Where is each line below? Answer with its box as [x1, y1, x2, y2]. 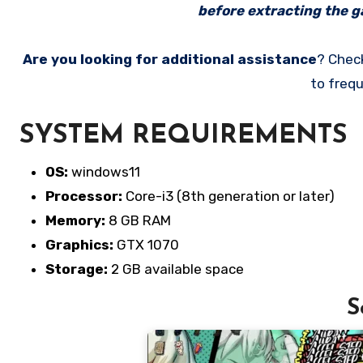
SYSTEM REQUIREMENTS [19, 123, 348, 149]
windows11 [68, 164, 140, 180]
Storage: [45, 261, 108, 277]
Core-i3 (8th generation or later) [122, 188, 335, 204]
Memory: [45, 212, 105, 228]
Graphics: [45, 237, 113, 253]
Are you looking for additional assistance [23, 51, 317, 67]
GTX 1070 [113, 237, 179, 253]
